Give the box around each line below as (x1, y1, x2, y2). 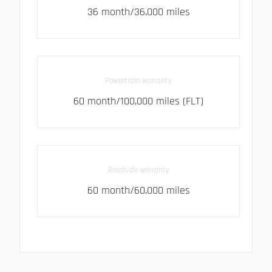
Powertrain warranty (105, 75, 172, 86)
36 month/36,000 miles (87, 5, 190, 19)
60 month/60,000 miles (87, 184, 190, 198)
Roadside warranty (107, 165, 169, 175)
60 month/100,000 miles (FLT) (73, 94, 204, 108)
